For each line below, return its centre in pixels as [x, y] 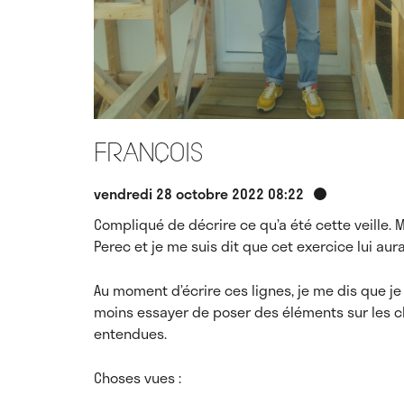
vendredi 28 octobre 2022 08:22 [201, 193]
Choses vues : [138, 377]
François [148, 153]
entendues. [130, 333]
